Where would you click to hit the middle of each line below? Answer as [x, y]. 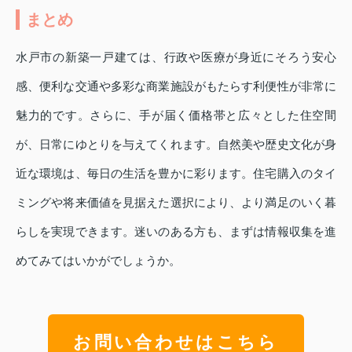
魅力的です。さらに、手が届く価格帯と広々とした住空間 [176, 115]
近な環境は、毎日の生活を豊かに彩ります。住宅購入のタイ [176, 173]
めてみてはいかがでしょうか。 [98, 260]
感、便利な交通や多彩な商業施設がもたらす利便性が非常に [176, 86]
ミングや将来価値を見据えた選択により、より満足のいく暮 [176, 202]
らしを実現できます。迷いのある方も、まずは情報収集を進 [176, 231]
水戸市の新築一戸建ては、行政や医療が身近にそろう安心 [176, 57]
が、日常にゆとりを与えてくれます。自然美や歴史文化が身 [176, 144]
